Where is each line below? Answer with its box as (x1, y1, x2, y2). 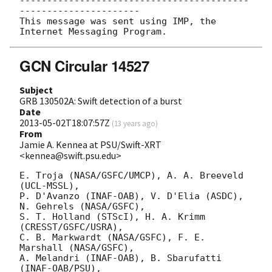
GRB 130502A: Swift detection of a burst (19, 95, 182, 107)
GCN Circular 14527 (19, 55, 149, 76)
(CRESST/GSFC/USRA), (19, 222, 123, 233)
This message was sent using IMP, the (19, 16, 216, 27)
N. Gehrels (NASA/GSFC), (19, 201, 145, 212)
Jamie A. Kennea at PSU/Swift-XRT (19, 138, 161, 151)
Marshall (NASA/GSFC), (19, 242, 134, 254)
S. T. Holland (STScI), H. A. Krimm (19, 211, 205, 223)
